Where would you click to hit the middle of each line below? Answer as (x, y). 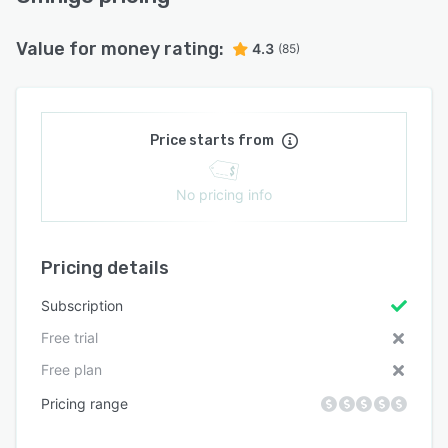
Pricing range (84, 403)
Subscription (82, 305)
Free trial (69, 337)
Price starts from (212, 140)
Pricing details (105, 267)
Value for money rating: (120, 48)
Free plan (71, 369)
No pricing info (224, 194)
